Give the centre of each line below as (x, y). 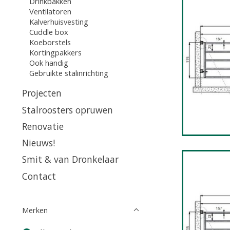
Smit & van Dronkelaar (70, 159)
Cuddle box (49, 32)
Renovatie (43, 126)
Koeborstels (50, 42)
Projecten (42, 93)
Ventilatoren (50, 11)
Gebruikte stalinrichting (69, 73)
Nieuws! (39, 143)
